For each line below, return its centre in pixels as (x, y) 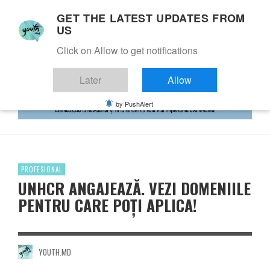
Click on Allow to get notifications (127, 50)
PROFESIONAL (42, 169)
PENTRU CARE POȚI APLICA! (108, 205)
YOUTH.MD (55, 252)
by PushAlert (134, 104)
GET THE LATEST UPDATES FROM (151, 18)
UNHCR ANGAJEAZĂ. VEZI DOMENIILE (134, 188)
